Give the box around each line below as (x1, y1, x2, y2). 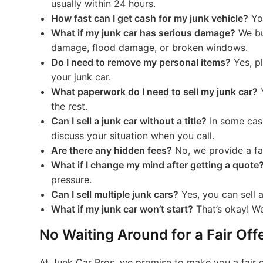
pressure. (51, 174, 92, 186)
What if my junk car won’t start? (51, 203, 194, 215)
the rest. (51, 100, 88, 112)
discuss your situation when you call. (51, 130, 215, 141)
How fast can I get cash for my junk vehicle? (51, 12, 249, 24)
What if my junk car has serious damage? (51, 27, 236, 39)
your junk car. (51, 71, 112, 83)
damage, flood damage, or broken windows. (51, 42, 248, 53)
